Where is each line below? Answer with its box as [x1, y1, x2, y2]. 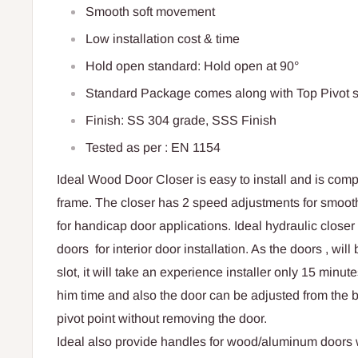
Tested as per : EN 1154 [86, 141, 221, 155]
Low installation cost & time [86, 32, 240, 46]
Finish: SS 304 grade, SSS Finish [86, 113, 276, 128]
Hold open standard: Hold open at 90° [86, 59, 299, 74]
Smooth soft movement [86, 5, 215, 19]
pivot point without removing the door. [57, 312, 267, 326]
